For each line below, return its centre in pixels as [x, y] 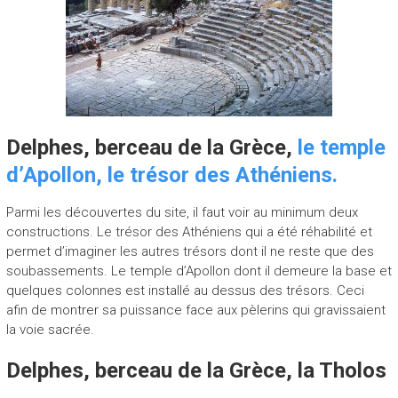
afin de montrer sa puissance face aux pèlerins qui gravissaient [195, 310]
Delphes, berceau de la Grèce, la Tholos [196, 370]
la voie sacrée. [50, 329]
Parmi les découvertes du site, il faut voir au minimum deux [182, 212]
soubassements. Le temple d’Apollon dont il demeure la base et [199, 271]
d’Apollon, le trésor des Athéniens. [171, 175]
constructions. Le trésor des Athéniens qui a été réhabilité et [189, 231]
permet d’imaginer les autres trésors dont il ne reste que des [190, 251]
